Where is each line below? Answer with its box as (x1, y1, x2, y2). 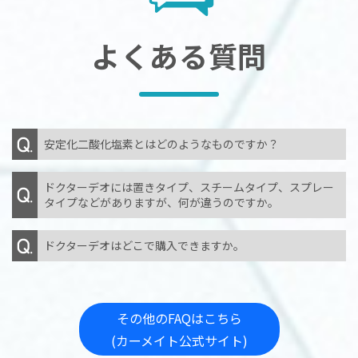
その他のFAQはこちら (116, 308, 242, 328)
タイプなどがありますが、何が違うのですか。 (44, 194, 279, 211)
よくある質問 (90, 42, 268, 76)
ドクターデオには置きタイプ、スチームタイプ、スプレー (44, 179, 334, 196)
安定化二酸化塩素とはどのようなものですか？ (44, 136, 279, 153)
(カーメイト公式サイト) (110, 331, 248, 351)
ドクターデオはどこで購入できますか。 (44, 237, 245, 254)
